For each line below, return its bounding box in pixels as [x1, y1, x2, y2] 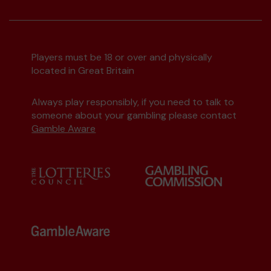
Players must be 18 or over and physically [31, 51, 213, 64]
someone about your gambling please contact [31, 109, 237, 122]
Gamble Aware [31, 122, 96, 135]
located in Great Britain [31, 64, 135, 77]
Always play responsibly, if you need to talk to [31, 96, 235, 108]
